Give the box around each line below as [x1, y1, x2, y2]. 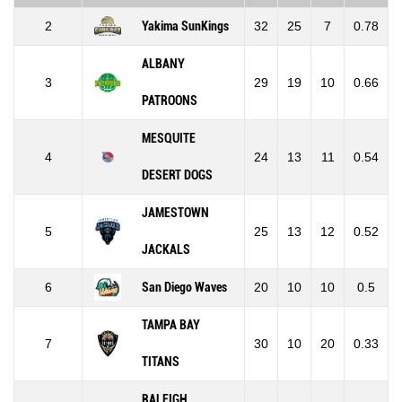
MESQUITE [142, 130, 196, 146]
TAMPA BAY [142, 317, 200, 333]
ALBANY [142, 56, 185, 72]
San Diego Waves [142, 279, 227, 295]
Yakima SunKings [142, 18, 229, 34]
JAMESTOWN [142, 205, 209, 221]
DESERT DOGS [142, 167, 213, 183]
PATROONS [142, 92, 197, 109]
